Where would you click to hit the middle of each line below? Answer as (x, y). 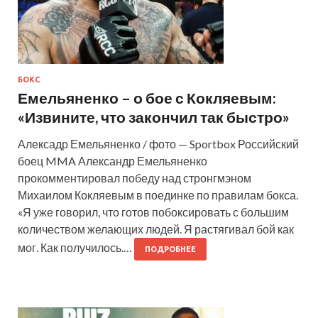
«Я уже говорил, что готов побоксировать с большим (153, 212)
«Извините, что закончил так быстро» (154, 116)
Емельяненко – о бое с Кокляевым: (147, 97)
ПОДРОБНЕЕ (170, 249)
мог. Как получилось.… (76, 247)
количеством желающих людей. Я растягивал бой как (156, 229)
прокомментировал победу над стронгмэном (135, 177)
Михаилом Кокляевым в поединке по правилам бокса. (158, 194)
